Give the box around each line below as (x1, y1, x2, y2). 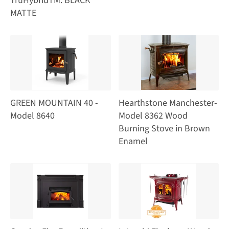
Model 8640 (10, 109, 55, 123)
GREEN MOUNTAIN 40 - (10, 97, 98, 110)
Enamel (118, 135, 148, 148)
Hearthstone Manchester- (118, 97, 217, 110)
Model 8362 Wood (118, 109, 188, 123)
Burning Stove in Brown (118, 122, 210, 135)
